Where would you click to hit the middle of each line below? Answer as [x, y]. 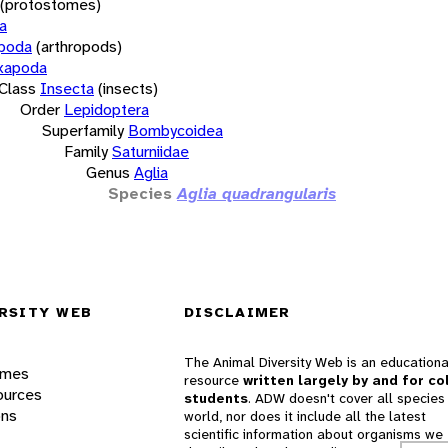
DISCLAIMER [237, 312]
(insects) [128, 88]
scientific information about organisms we [313, 434]
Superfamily [83, 130]
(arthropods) [79, 46]
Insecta [67, 88]
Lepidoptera [106, 109]
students [216, 398]
